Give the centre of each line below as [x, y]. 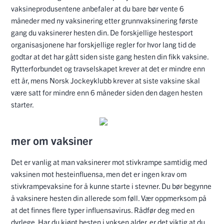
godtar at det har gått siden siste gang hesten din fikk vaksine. [110, 56]
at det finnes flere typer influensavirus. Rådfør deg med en [103, 210]
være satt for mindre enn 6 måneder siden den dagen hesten [107, 92]
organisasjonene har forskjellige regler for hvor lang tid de [103, 44]
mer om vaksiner [52, 140]
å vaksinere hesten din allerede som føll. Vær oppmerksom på [109, 198]
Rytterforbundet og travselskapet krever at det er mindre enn [108, 68]
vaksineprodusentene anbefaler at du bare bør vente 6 [97, 8]
